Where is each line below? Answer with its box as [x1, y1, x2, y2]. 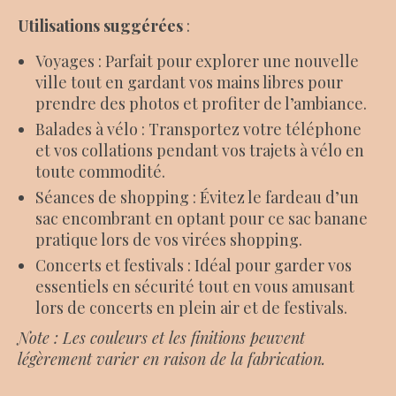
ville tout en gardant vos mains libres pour [35, 72, 343, 93]
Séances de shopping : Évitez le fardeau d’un [35, 187, 359, 208]
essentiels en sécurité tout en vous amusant [35, 276, 354, 297]
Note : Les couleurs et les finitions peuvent [18, 327, 305, 348]
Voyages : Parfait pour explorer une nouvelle [35, 50, 359, 72]
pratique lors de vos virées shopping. [35, 229, 302, 250]
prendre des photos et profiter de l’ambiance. [35, 93, 367, 114]
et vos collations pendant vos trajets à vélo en [35, 140, 364, 161]
